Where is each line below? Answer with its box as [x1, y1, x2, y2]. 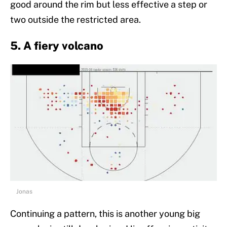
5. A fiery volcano [10, 39, 103, 53]
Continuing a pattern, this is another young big [10, 208, 200, 219]
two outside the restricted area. [10, 14, 141, 25]
